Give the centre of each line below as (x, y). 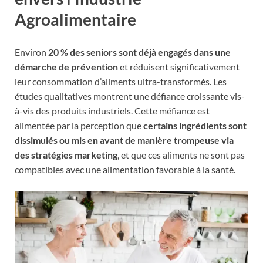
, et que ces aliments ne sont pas (181, 155)
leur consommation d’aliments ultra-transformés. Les (121, 82)
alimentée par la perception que (79, 126)
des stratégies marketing (66, 155)
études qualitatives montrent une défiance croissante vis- (130, 96)
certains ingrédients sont (195, 126)
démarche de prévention (66, 67)
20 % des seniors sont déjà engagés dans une (139, 52)
